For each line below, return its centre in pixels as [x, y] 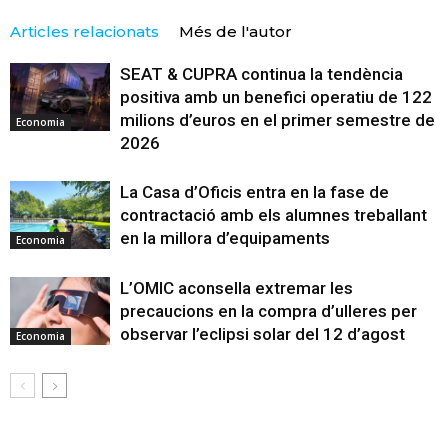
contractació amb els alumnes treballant [273, 214]
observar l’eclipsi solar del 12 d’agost [262, 333]
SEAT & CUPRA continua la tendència [261, 73]
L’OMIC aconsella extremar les [236, 287]
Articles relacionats [84, 31]
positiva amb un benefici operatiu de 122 [276, 96]
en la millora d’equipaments [225, 237]
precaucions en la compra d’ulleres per [268, 310]
